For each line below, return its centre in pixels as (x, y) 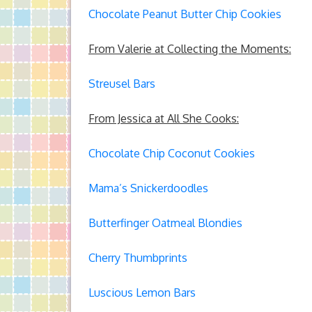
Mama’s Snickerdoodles (148, 188)
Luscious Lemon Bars (142, 292)
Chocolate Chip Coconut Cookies (172, 153)
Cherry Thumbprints (138, 258)
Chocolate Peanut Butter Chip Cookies (185, 14)
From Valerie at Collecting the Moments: (190, 49)
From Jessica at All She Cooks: (164, 118)
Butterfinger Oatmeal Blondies (165, 223)
